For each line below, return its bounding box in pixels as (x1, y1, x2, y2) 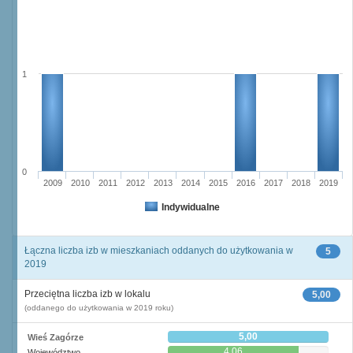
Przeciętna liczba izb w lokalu (24, 288, 150, 299)
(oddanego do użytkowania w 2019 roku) (24, 303, 173, 312)
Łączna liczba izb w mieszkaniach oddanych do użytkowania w (24, 245, 293, 256)
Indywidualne (162, 202, 220, 213)
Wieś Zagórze (28, 333, 84, 342)
